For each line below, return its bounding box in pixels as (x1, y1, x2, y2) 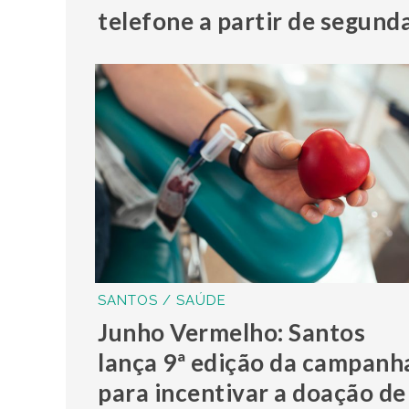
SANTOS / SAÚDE (98, 291, 227, 309)
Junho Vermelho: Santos (98, 317, 366, 347)
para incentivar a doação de (98, 377, 406, 407)
